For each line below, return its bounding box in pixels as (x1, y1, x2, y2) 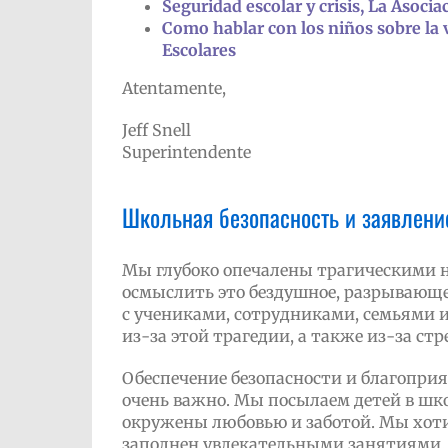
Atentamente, (121, 78, 226, 99)
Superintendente (121, 142, 251, 163)
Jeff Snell (121, 120, 191, 141)
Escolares (161, 40, 236, 61)
